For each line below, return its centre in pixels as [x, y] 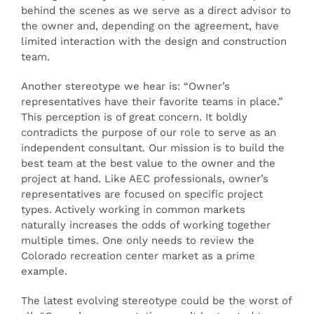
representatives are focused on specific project [142, 194]
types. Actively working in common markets [133, 210]
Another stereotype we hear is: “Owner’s [125, 86]
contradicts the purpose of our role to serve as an [149, 132]
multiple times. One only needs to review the [138, 240]
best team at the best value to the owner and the [148, 163]
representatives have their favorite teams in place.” [152, 102]
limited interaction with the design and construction [154, 41]
